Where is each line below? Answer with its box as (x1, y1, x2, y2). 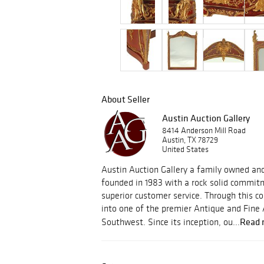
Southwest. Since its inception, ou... (101, 216, 240, 227)
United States (162, 144, 209, 154)
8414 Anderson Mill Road (162, 126, 246, 136)
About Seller (101, 93, 150, 105)
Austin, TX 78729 (162, 135, 218, 145)
